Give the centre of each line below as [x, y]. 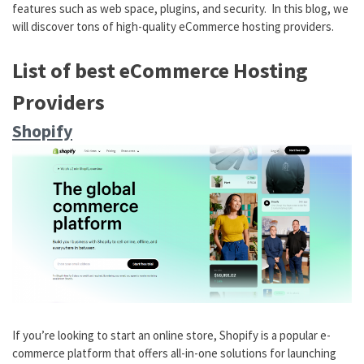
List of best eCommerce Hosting [160, 70]
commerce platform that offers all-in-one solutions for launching [174, 353]
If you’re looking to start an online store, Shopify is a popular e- [171, 335]
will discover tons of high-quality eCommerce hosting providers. [173, 26]
